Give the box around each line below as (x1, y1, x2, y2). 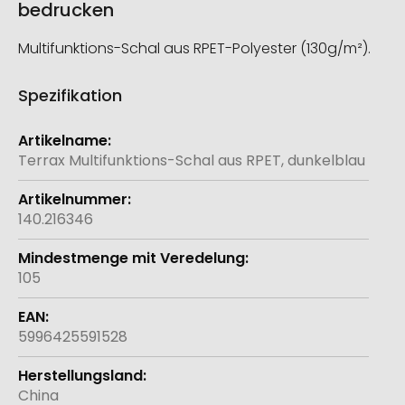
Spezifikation (18, 84, 122, 108)
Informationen (17, 140, 119, 162)
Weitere (17, 120, 74, 142)
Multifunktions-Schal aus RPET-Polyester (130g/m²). (18, 38, 371, 60)
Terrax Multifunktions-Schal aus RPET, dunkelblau (18, 150, 365, 172)
